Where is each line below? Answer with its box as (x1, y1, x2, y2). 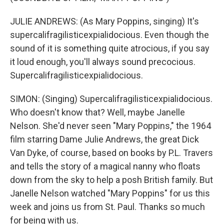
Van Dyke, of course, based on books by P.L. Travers (10, 147, 213, 158)
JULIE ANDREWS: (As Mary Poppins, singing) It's (10, 16, 199, 26)
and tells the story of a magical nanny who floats (10, 161, 200, 171)
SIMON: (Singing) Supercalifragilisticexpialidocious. (10, 93, 212, 104)
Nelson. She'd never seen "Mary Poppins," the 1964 (10, 120, 211, 131)
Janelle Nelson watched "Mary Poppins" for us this (10, 188, 210, 198)
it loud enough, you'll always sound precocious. (10, 56, 195, 67)
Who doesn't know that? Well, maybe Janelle (10, 107, 185, 117)
